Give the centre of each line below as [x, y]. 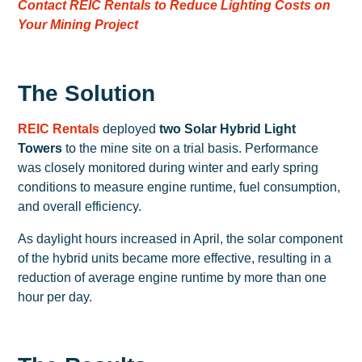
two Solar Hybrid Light [228, 129]
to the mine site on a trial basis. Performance [191, 149]
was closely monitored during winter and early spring [168, 168]
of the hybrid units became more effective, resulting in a [175, 259]
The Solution [87, 94]
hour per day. [55, 297]
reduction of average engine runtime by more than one [173, 278]
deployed [130, 129]
